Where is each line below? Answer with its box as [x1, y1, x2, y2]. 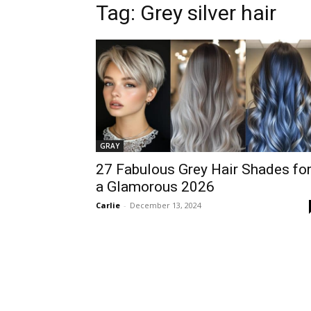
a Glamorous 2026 [96, 178, 215, 196]
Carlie [96, 200, 120, 211]
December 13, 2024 [130, 200, 201, 211]
